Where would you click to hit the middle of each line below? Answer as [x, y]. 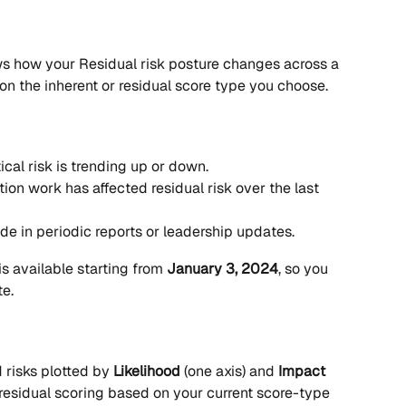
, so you [305, 268]
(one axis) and [229, 372]
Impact [302, 372]
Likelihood [147, 372]
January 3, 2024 [222, 268]
